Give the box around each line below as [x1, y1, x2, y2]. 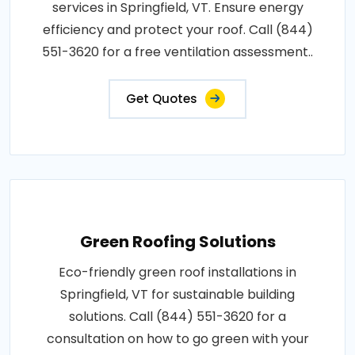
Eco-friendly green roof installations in [59, 262, 296, 281]
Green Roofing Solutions [79, 230, 276, 253]
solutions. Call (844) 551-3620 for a [69, 307, 286, 326]
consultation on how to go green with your [46, 329, 309, 348]
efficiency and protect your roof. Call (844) [42, 20, 313, 39]
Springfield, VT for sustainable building [60, 284, 295, 303]
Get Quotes [126, 90, 197, 107]
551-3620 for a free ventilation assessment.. [42, 42, 313, 61]
